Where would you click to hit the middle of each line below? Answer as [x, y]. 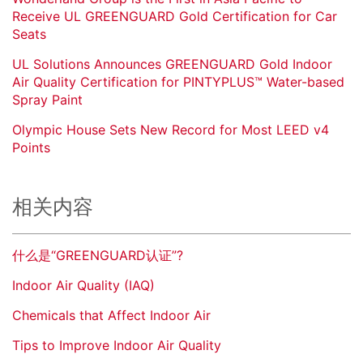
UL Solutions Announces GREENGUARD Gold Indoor [172, 64]
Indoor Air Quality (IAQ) [83, 286]
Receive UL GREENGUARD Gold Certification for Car [175, 17]
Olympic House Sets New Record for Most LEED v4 [171, 130]
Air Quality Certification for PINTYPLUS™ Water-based [178, 82]
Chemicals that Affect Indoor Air [111, 316]
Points [31, 148]
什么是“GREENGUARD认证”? [98, 256]
